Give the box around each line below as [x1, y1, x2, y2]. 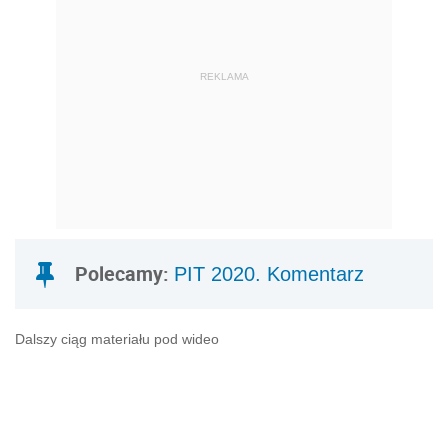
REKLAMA [199, 70, 249, 82]
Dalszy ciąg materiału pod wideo [15, 331, 219, 348]
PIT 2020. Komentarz [174, 263, 364, 286]
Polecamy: [75, 260, 174, 288]
